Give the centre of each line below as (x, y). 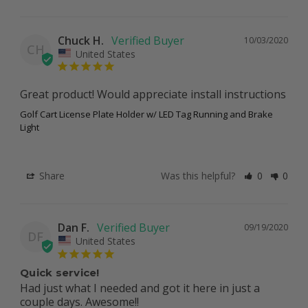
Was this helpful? (200, 176)
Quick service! (60, 272)
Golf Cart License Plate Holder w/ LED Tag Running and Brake (146, 114)
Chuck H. (81, 40)
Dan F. (74, 228)
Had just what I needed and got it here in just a (140, 288)
